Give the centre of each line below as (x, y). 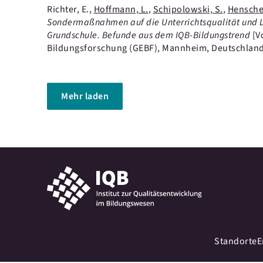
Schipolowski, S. (188, 9)
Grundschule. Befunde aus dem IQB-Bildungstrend (150, 35)
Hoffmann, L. (121, 9)
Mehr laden (85, 96)
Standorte (236, 241)
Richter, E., (70, 9)
